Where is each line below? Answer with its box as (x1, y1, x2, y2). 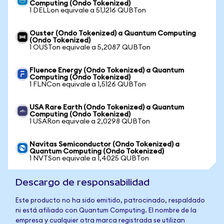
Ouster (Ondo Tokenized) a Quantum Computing (29, 30, 196, 37)
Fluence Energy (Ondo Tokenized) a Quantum (29, 67, 184, 74)
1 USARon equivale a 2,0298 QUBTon (29, 118, 150, 125)
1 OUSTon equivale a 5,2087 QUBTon (29, 44, 150, 51)
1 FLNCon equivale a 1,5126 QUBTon (29, 81, 146, 88)
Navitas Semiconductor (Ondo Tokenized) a (29, 141, 179, 148)
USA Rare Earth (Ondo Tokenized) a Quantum (29, 104, 184, 111)
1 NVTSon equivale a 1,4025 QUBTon (29, 155, 149, 162)
